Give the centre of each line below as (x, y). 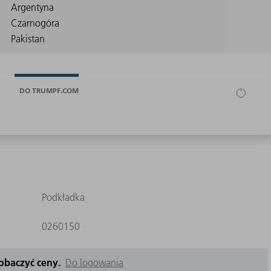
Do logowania (94, 263)
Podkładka (63, 198)
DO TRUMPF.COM (49, 90)
